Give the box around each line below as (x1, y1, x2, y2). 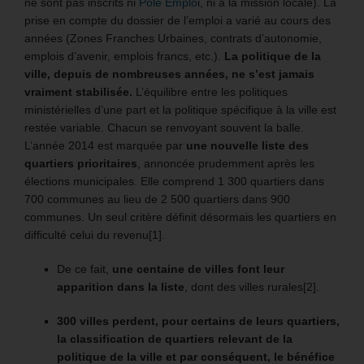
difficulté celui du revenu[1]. (24, 227, 165, 241)
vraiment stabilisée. (24, 84, 132, 98)
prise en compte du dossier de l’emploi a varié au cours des (24, 13, 331, 27)
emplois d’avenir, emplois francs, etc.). (24, 49, 224, 63)
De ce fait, (57, 262, 112, 275)
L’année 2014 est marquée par (24, 138, 186, 152)
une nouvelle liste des (186, 138, 309, 152)
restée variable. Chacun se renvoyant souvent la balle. (24, 120, 304, 134)
